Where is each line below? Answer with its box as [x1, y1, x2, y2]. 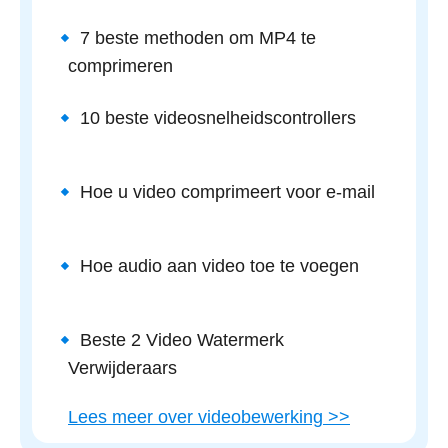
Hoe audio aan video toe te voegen [80, 256, 359, 276]
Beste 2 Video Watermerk [80, 330, 284, 350]
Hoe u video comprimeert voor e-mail [80, 182, 375, 202]
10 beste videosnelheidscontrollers [80, 108, 356, 128]
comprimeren [68, 56, 173, 76]
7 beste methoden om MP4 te [80, 28, 316, 48]
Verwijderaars [68, 358, 177, 378]
